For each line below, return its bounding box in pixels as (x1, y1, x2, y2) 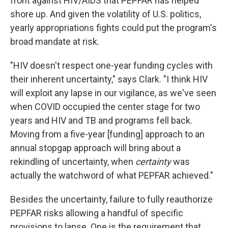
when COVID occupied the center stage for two (10, 101, 200, 112)
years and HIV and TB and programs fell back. (10, 115, 192, 126)
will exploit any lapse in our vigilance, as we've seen (10, 87, 216, 98)
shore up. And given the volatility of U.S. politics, (10, 8, 201, 19)
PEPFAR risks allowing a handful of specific (10, 207, 183, 218)
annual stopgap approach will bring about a (10, 142, 181, 153)
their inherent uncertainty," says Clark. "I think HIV (10, 73, 208, 84)
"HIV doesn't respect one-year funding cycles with (10, 60, 213, 71)
